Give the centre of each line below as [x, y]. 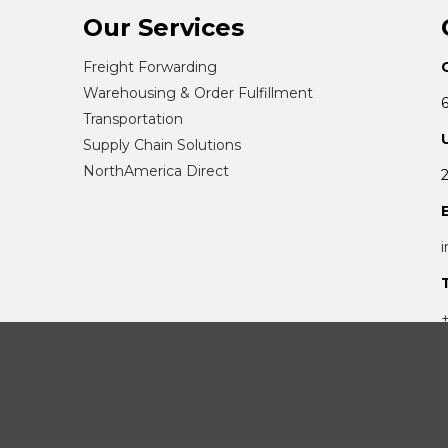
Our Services [164, 27]
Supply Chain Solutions [162, 144]
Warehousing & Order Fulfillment [198, 92]
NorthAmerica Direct [156, 170]
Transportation [133, 118]
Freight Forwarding [150, 66]
